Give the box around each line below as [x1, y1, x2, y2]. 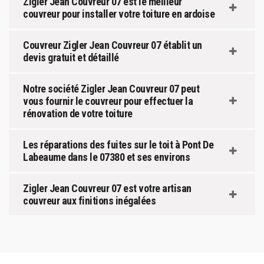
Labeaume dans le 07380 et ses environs [23, 150, 190, 163]
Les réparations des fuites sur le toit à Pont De [23, 138, 213, 151]
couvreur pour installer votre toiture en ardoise [23, 7, 214, 20]
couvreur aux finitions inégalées [23, 194, 156, 207]
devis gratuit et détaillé [23, 51, 119, 64]
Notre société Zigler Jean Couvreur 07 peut [23, 82, 199, 95]
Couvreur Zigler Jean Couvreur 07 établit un [23, 38, 202, 51]
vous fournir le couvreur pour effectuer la [23, 94, 193, 107]
